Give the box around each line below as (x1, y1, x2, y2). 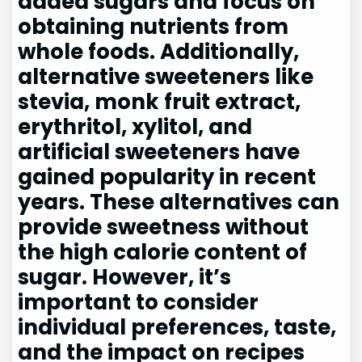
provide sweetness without (18, 213, 309, 242)
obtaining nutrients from (18, 12, 289, 42)
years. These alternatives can (18, 187, 340, 217)
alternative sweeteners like (18, 62, 314, 92)
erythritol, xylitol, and (18, 112, 253, 142)
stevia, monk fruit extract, (18, 87, 301, 117)
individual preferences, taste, (18, 313, 337, 343)
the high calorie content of (18, 238, 308, 267)
